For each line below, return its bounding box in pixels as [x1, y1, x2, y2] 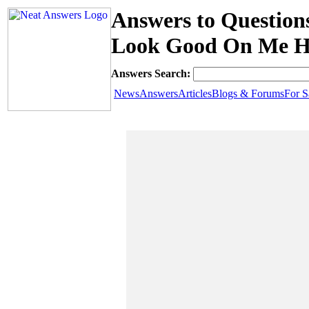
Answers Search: [111, 68, 193, 79]
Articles [178, 88, 212, 99]
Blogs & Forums [212, 88, 284, 99]
